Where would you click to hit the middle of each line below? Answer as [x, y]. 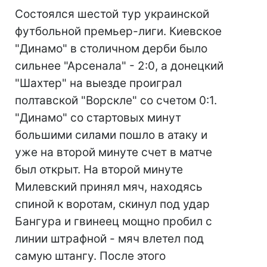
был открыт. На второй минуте [99, 170]
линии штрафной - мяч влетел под [109, 239]
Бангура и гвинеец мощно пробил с [114, 221]
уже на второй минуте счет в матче [114, 152]
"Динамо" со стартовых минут [98, 118]
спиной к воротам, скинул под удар [112, 204]
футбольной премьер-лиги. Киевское [118, 31]
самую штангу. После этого [90, 256]
